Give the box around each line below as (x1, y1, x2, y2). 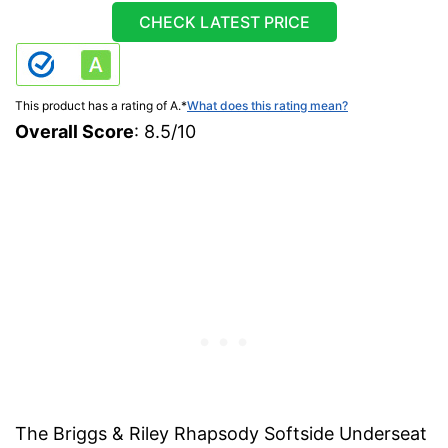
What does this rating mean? (187, 97, 348, 113)
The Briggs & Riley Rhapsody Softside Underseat (15, 422, 427, 444)
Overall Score (15, 120, 134, 142)
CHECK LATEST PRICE (138, 11, 310, 32)
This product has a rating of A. (15, 97, 181, 113)
